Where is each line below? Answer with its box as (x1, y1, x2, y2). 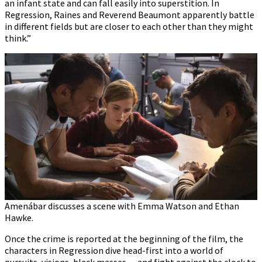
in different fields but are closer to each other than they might (5, 20, 253, 32)
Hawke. (5, 211, 33, 223)
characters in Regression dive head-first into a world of (5, 244, 223, 256)
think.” (5, 32, 31, 44)
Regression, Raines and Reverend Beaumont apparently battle (5, 8, 254, 20)
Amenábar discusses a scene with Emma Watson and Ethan (5, 199, 239, 212)
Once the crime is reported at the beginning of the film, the (5, 232, 243, 244)
